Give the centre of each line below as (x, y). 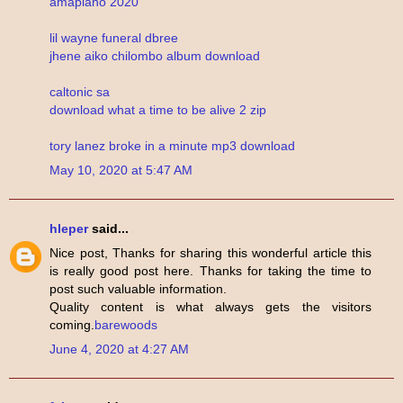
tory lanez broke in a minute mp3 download (172, 146)
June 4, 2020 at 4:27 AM (119, 349)
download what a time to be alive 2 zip (158, 110)
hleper (69, 228)
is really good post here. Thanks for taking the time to (210, 270)
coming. (72, 324)
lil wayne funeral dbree (114, 38)
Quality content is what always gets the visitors (210, 306)
